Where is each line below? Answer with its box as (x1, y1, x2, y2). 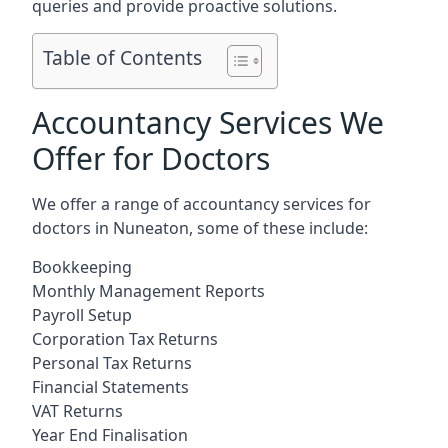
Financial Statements (32, 375, 189, 398)
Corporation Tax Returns (32, 327, 218, 350)
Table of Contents (43, 44, 202, 72)
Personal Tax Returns (32, 351, 192, 374)
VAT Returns (32, 399, 123, 422)
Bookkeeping (32, 255, 132, 278)
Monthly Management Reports (32, 279, 265, 302)
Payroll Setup (32, 303, 132, 326)
